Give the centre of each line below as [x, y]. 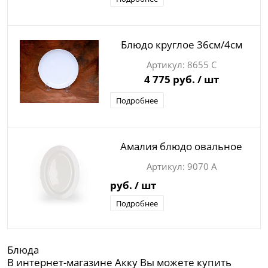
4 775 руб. [170, 80]
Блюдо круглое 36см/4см [181, 45]
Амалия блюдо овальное [181, 147]
